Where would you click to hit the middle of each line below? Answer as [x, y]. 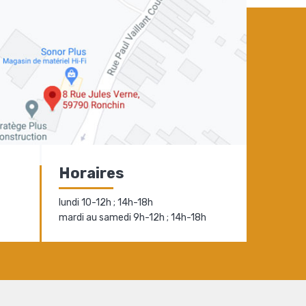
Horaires [91, 173]
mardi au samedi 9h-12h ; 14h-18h [132, 217]
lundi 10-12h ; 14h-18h [106, 202]
